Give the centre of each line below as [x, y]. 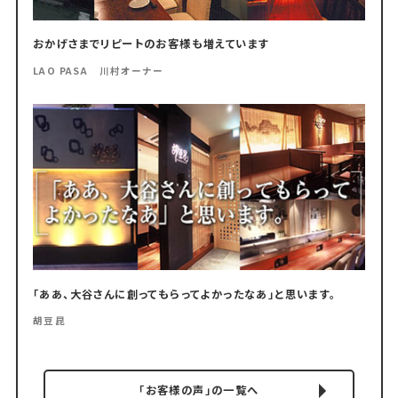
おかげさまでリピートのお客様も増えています [151, 44]
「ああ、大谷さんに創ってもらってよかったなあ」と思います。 [185, 294]
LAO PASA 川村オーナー [98, 70]
